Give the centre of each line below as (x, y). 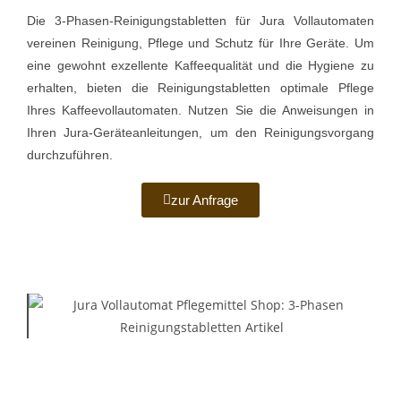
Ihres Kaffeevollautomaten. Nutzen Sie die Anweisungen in (200, 110)
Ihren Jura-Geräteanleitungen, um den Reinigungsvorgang (200, 132)
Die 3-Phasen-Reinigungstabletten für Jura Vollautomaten (200, 20)
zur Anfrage (205, 200)
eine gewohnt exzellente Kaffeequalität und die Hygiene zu (200, 65)
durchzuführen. (70, 154)
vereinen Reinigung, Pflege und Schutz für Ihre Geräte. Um (200, 43)
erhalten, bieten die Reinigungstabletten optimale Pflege (200, 87)
